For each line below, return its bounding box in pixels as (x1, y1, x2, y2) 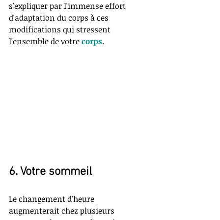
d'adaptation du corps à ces (9, 12, 110, 24)
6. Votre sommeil (9, 165, 92, 179)
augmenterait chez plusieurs (9, 205, 116, 217)
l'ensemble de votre (9, 36, 82, 47)
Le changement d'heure (9, 193, 96, 205)
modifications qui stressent (9, 24, 112, 35)
